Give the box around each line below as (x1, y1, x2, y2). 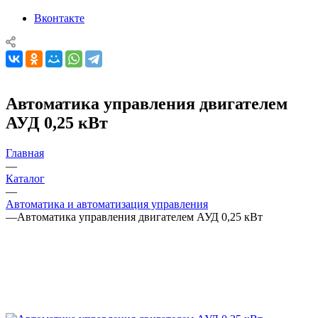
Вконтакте (34, 11, 84, 24)
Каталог (6, 172, 45, 185)
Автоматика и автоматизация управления (6, 197, 208, 210)
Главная (6, 146, 44, 159)
